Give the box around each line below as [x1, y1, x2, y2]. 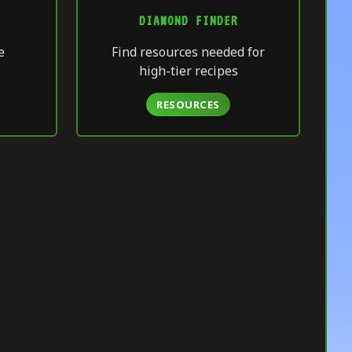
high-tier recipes [138, 62, 238, 80]
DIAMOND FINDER [138, 13, 238, 28]
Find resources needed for [112, 43, 265, 61]
